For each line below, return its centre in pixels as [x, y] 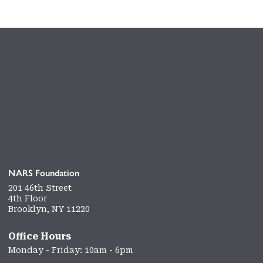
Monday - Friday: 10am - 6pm [71, 250]
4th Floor [28, 199]
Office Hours [40, 237]
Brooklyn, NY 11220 [49, 209]
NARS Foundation [44, 173]
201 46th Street [40, 188]
